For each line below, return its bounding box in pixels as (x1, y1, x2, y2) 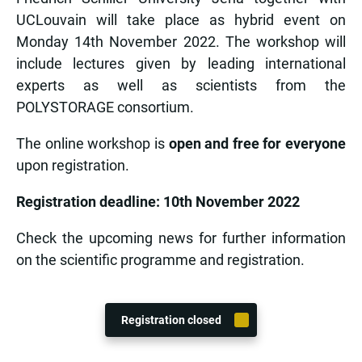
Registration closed (121, 313, 221, 326)
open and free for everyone (168, 134, 346, 152)
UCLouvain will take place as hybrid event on (16, 11, 346, 28)
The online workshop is (16, 134, 169, 152)
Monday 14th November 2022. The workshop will (16, 32, 346, 50)
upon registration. (16, 156, 129, 174)
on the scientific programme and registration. (16, 250, 305, 268)
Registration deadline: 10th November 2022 (16, 192, 300, 210)
